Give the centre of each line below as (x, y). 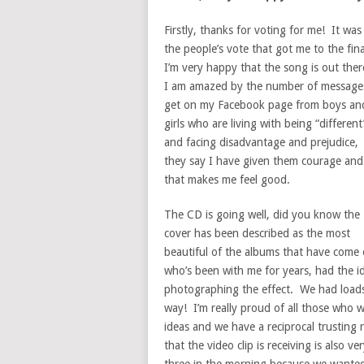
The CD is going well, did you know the (262, 214)
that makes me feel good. (227, 180)
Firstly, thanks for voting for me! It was (263, 30)
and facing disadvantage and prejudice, (261, 142)
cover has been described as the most (257, 233)
